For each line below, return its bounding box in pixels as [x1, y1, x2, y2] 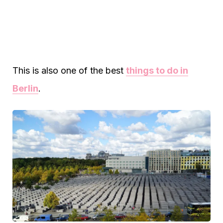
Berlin [12, 83, 38, 94]
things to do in [126, 65, 188, 76]
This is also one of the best [12, 65, 126, 76]
